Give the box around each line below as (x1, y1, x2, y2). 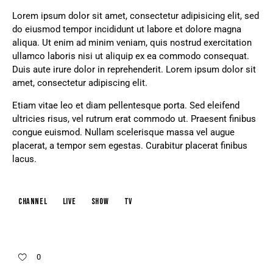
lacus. (12, 153, 37, 165)
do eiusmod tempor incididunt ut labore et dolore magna (12, 23, 241, 35)
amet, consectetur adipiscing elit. (12, 77, 147, 88)
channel (18, 196, 48, 207)
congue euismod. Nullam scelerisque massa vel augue (12, 126, 235, 138)
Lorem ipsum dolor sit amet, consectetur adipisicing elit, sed (12, 10, 259, 21)
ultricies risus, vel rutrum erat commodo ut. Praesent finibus (12, 113, 256, 124)
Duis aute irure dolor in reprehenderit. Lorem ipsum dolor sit (12, 63, 256, 75)
